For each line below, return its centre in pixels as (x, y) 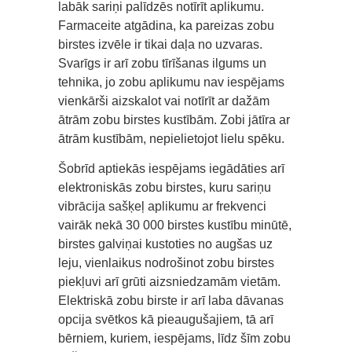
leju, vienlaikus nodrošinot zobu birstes (166, 262)
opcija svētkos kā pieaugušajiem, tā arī (166, 319)
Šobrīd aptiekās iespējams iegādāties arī (171, 168)
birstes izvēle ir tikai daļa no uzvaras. (160, 44)
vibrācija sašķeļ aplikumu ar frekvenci (162, 206)
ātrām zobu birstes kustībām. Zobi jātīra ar (174, 119)
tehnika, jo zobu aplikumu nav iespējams (171, 82)
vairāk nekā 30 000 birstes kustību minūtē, (175, 225)
